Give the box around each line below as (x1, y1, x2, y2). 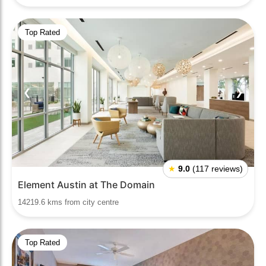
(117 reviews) (192, 164, 243, 173)
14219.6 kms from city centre (18, 198, 119, 207)
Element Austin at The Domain (18, 179, 155, 191)
